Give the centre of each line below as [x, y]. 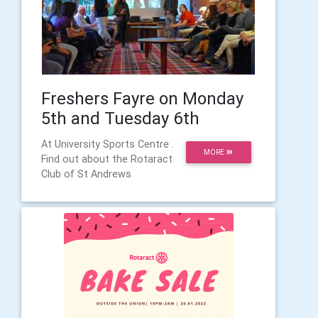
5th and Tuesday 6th [120, 118]
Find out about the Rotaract [107, 159]
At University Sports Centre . [108, 144]
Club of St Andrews [86, 174]
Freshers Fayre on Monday [142, 98]
